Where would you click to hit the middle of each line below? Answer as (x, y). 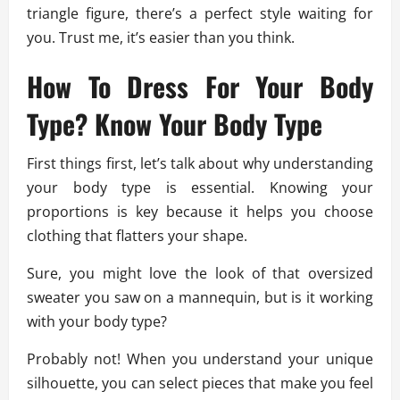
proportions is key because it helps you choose (200, 212)
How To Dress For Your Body (200, 87)
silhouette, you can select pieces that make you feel (200, 383)
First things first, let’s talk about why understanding (200, 164)
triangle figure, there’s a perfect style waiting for (200, 14)
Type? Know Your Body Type (175, 124)
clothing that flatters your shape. (139, 236)
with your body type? (99, 322)
